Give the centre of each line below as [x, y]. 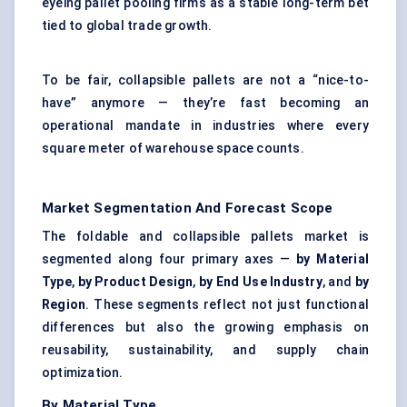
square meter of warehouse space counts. [173, 149]
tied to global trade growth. [127, 26]
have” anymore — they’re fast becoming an [205, 103]
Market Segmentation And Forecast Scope [188, 208]
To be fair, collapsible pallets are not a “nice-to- [205, 80]
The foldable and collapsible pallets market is [205, 237]
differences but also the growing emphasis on [205, 328]
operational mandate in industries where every [205, 126]
